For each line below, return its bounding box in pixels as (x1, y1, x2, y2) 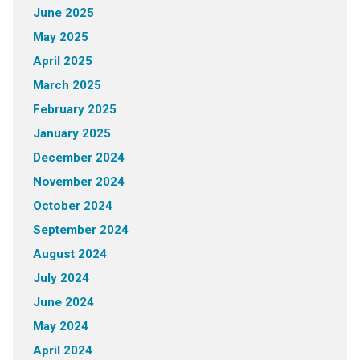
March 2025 (32, 78, 101, 92)
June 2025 (32, 6, 94, 20)
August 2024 (32, 247, 107, 261)
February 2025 (32, 102, 117, 117)
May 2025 (32, 30, 88, 44)
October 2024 (32, 198, 112, 213)
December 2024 (32, 150, 125, 165)
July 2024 (32, 271, 89, 285)
